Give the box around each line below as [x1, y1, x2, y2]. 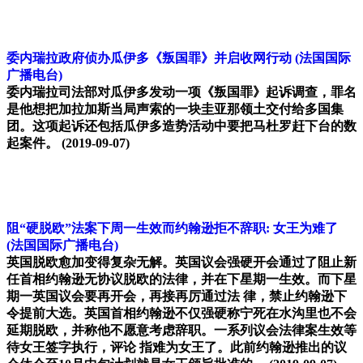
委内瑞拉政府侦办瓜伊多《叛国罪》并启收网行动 [6, 51, 292, 66]
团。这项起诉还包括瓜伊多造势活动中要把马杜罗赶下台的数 [6, 119, 357, 134]
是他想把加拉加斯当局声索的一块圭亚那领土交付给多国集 [6, 102, 344, 117]
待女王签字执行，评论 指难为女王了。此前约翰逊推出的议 [6, 340, 347, 355]
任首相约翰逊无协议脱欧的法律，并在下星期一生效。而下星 [6, 272, 357, 287]
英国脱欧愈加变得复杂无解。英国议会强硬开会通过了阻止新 [6, 255, 357, 270]
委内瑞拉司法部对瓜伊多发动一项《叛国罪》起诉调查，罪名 [6, 85, 357, 100]
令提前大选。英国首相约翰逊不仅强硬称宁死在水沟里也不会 [6, 306, 357, 321]
